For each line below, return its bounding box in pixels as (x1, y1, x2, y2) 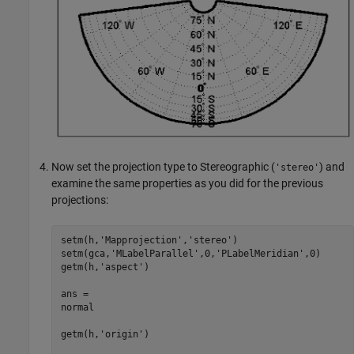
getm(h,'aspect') (60, 262, 149, 273)
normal (60, 302, 94, 314)
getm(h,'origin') (60, 329, 149, 341)
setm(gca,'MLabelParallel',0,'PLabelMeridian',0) (60, 248, 321, 260)
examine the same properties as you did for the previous (51, 176, 323, 190)
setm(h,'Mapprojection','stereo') (60, 235, 238, 247)
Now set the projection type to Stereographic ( (51, 160, 275, 173)
